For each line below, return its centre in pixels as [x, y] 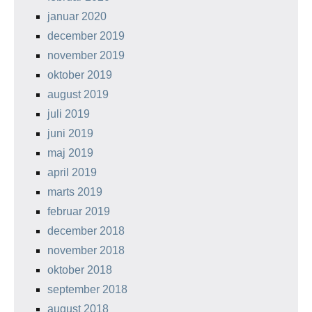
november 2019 [86, 55]
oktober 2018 [80, 270]
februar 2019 [79, 211]
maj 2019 [70, 153]
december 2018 [86, 231]
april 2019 [72, 172]
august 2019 [78, 94]
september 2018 [87, 289]
